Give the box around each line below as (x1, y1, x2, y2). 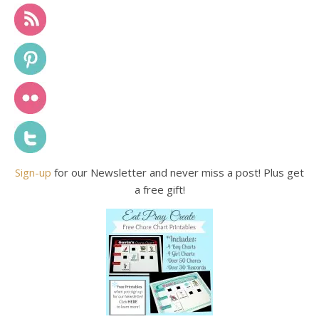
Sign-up (15, 165, 51, 180)
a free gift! (134, 182, 185, 197)
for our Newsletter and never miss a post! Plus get (51, 165, 304, 180)
